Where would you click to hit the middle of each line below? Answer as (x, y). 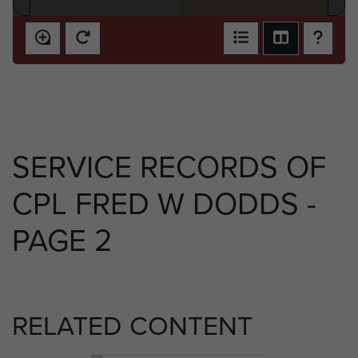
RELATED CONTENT (132, 326)
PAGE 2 (62, 241)
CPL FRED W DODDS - (164, 204)
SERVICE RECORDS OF (169, 167)
